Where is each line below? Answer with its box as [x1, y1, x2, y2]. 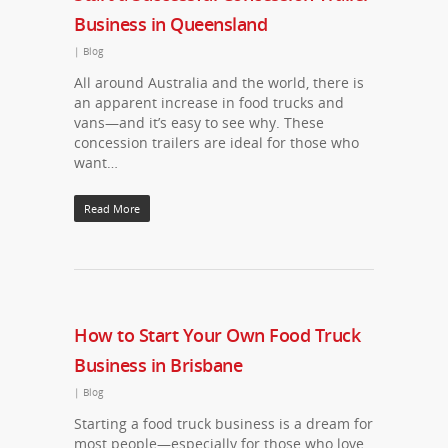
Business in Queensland [74, 12, 267, 36]
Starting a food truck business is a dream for [74, 414, 373, 433]
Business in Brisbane [74, 353, 242, 377]
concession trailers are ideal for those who [74, 133, 359, 152]
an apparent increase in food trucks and [74, 93, 344, 112]
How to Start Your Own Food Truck [74, 323, 360, 347]
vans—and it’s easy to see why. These [74, 113, 324, 132]
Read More [84, 201, 140, 216]
